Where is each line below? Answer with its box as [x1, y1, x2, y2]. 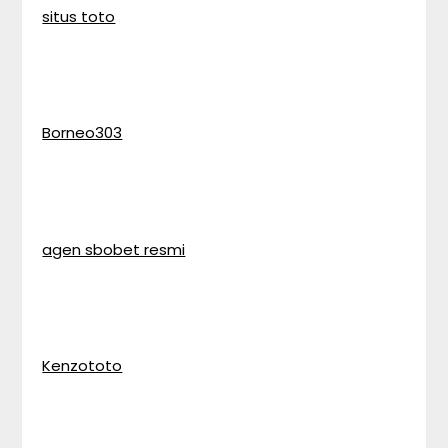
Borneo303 [42, 122, 123, 143]
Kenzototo [42, 355, 123, 376]
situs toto [42, 5, 116, 27]
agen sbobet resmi [42, 238, 186, 260]
